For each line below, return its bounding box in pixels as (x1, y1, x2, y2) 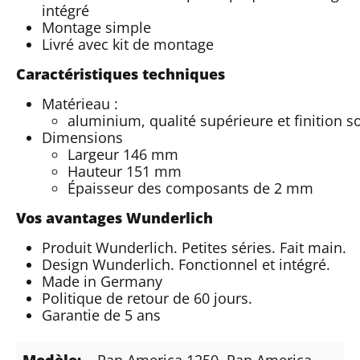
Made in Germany (42, 271, 162, 291)
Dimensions (42, 127, 123, 147)
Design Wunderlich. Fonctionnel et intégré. (42, 254, 330, 274)
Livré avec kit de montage (42, 34, 214, 54)
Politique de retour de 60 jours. (42, 288, 252, 308)
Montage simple (42, 17, 151, 37)
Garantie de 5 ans (42, 305, 161, 325)
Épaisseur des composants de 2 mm (67, 178, 313, 198)
